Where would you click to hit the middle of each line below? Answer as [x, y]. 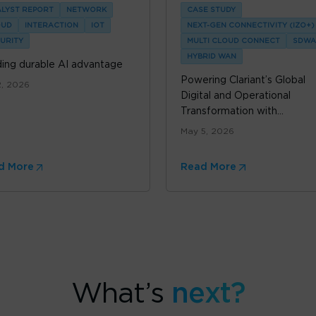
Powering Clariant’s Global [243, 81]
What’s [121, 294]
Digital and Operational [236, 96]
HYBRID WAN [212, 57]
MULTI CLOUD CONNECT [233, 41]
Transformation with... [232, 112]
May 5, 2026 [207, 132]
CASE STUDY [211, 10]
